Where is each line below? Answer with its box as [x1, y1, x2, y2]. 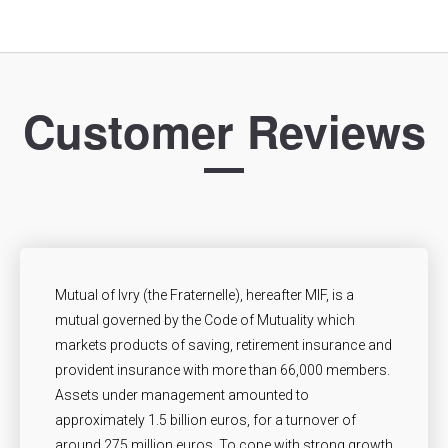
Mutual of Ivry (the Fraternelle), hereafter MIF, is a [55, 286, 354, 303]
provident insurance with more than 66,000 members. [55, 361, 390, 378]
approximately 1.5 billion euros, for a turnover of [55, 411, 356, 428]
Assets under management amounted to [55, 386, 309, 403]
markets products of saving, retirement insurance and [55, 336, 392, 353]
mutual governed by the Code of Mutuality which [55, 311, 355, 328]
